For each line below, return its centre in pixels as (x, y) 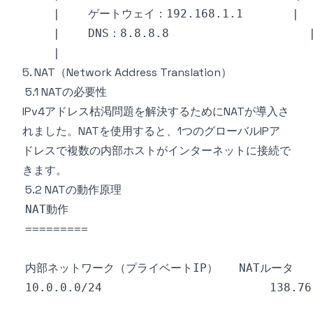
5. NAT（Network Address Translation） (127, 72)
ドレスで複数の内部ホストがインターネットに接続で (156, 151)
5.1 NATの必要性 (66, 92)
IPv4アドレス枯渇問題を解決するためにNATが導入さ (156, 111)
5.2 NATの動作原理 (73, 190)
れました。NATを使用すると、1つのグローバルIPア (151, 131)
